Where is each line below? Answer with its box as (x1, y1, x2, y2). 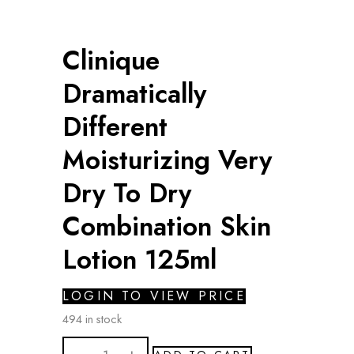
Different (62, 107, 168, 145)
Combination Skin (62, 207, 271, 245)
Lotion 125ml (62, 240, 217, 278)
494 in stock (62, 310, 122, 328)
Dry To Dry (62, 174, 191, 212)
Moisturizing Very (62, 141, 272, 179)
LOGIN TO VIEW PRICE (62, 286, 246, 305)
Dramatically (62, 74, 206, 112)
